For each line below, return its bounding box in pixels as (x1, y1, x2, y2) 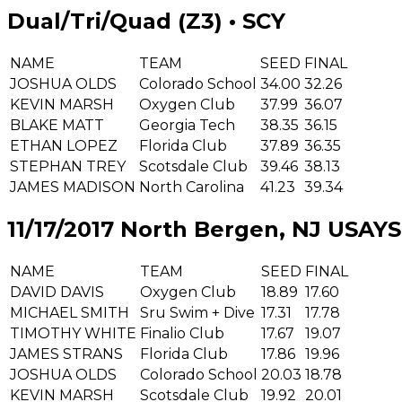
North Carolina (139, 178, 244, 196)
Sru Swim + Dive (140, 303, 255, 321)
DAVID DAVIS (10, 283, 104, 301)
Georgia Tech (139, 116, 235, 134)
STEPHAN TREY (10, 157, 126, 175)
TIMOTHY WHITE (10, 324, 136, 342)
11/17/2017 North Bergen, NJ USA (7, 215, 373, 242)
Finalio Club (140, 324, 224, 342)
